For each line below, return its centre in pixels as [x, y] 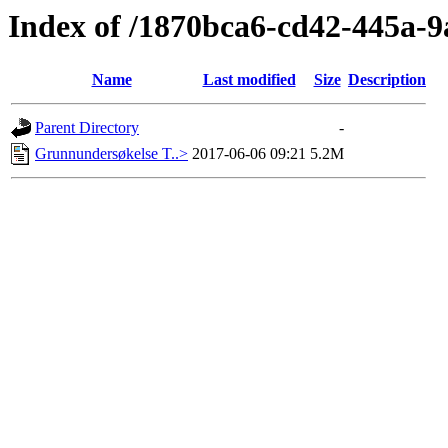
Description [387, 80]
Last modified [249, 80]
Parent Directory [87, 128]
